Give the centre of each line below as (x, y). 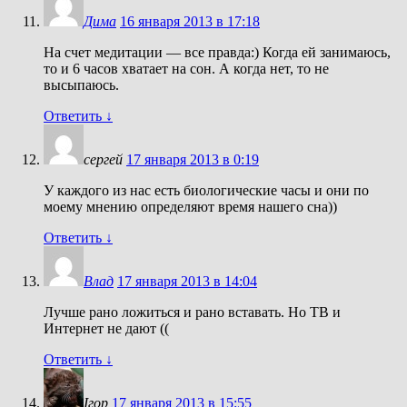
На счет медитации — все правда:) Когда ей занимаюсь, (217, 52)
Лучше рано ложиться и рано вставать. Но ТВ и (192, 312)
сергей (105, 159)
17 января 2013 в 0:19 (193, 159)
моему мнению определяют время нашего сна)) (190, 206)
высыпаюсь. (81, 84)
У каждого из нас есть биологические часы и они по (206, 190)
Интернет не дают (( (106, 328)
